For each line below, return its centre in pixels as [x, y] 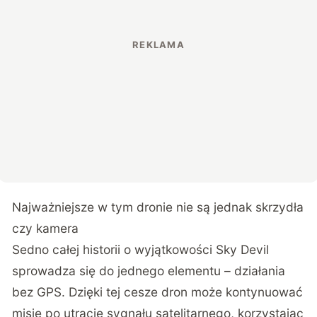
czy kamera [46, 228]
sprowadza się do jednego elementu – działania [149, 270]
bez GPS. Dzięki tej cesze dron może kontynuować [158, 292]
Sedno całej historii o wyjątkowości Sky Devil [141, 249]
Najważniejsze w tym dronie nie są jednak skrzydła [158, 207]
